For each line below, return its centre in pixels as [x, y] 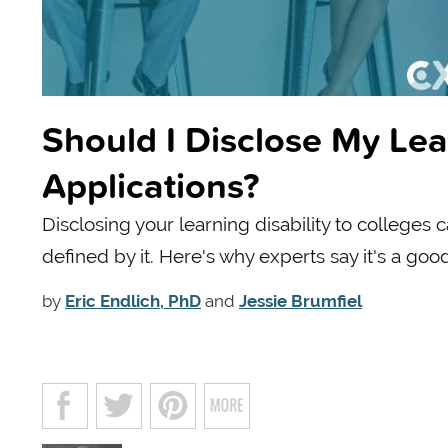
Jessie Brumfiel [300, 300]
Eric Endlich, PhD [133, 300]
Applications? [150, 184]
